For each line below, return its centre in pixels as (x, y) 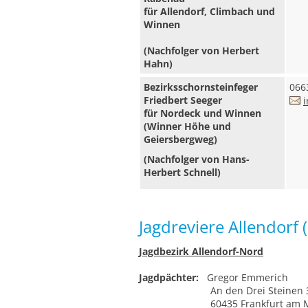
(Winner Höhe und (187, 126)
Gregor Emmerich (243, 277)
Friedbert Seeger (183, 100)
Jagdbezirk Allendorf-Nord (201, 251)
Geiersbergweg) (180, 139)
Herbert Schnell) (182, 172)
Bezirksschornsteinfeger (201, 87)
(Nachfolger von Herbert (201, 51)
